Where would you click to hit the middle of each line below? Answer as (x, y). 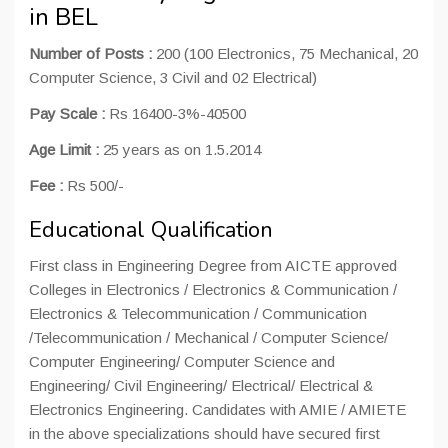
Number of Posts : (92, 53)
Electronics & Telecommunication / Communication (198, 313)
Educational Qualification (151, 230)
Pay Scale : (67, 113)
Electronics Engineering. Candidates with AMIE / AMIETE (217, 409)
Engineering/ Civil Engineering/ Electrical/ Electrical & (201, 385)
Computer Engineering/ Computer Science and (182, 361)
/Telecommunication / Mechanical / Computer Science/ (208, 337)
